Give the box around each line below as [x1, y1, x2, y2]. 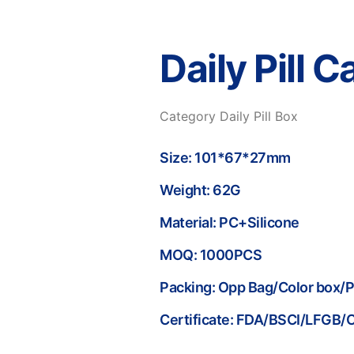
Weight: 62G [160, 182, 241, 198]
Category [160, 108, 216, 124]
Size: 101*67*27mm [160, 149, 291, 166]
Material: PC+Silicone [160, 214, 299, 231]
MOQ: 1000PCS [160, 247, 262, 263]
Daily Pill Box [220, 108, 298, 124]
